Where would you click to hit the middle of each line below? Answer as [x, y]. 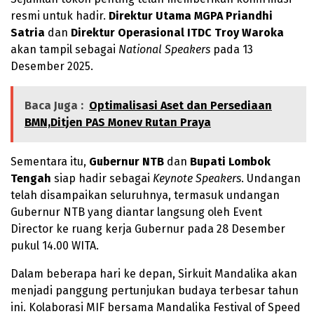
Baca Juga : [54, 105]
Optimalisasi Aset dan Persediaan [180, 105]
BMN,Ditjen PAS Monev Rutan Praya [118, 122]
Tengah [31, 178]
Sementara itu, [50, 161]
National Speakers [164, 49]
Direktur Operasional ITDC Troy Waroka [177, 32]
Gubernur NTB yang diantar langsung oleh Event [136, 212]
